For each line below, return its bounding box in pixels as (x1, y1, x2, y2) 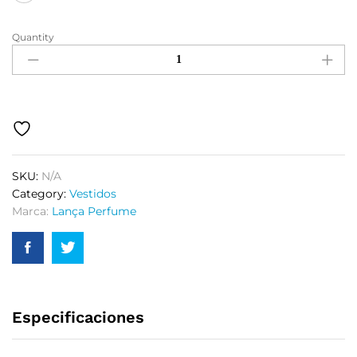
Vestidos (69, 186, 116, 201)
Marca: (12, 204, 52, 218)
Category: (12, 186, 69, 201)
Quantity (12, 31, 54, 43)
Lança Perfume (52, 204, 136, 218)
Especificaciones (12, 308, 144, 327)
